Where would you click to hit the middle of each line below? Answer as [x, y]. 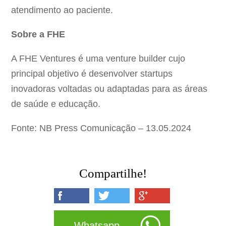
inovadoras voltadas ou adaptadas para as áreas [109, 89]
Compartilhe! [113, 174]
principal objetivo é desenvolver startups [92, 74]
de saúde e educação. [56, 104]
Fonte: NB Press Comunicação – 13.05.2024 [101, 128]
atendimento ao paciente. [64, 10]
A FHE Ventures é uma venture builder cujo [98, 59]
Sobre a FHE [40, 35]
